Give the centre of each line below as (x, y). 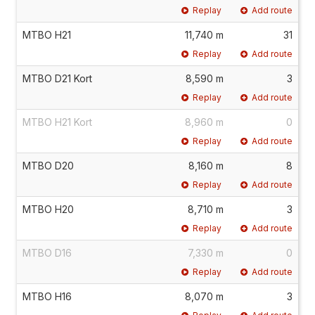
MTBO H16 (47, 296)
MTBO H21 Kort (57, 122)
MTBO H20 (48, 209)
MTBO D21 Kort (57, 78)
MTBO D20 (48, 165)
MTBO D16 (47, 252)
